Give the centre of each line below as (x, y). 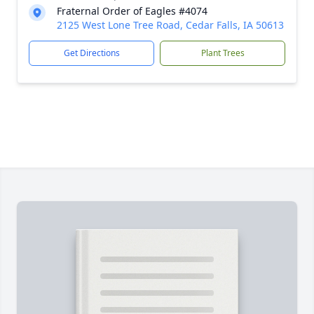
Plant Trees (223, 53)
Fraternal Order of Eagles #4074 (132, 11)
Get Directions (91, 53)
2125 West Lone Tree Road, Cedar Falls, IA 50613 (170, 25)
